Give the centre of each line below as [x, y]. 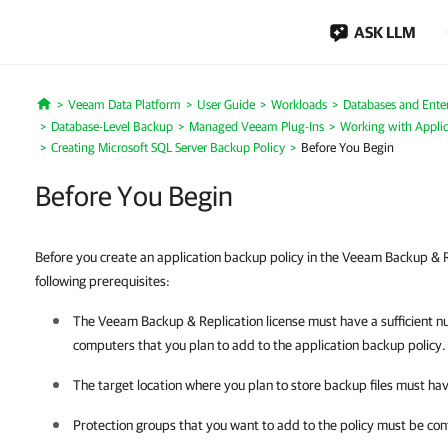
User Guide [225, 104]
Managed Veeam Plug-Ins [256, 126]
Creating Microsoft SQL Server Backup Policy [168, 147]
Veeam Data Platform [124, 104]
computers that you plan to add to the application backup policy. [259, 345]
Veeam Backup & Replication [180, 321]
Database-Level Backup [112, 126]
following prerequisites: [102, 281]
